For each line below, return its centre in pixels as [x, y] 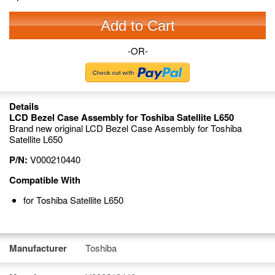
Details [24, 106]
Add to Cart [137, 25]
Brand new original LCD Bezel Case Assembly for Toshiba [126, 128]
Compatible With [45, 180]
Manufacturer [38, 248]
